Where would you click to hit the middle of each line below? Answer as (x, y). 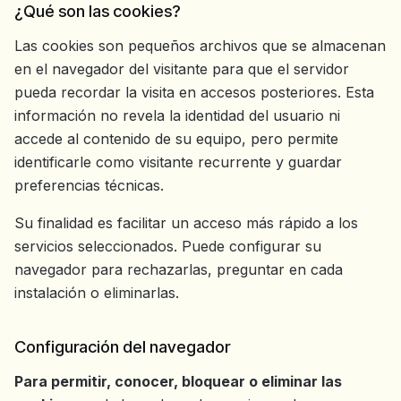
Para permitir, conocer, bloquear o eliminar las (178, 382)
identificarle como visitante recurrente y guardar (178, 162)
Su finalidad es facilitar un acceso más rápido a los (186, 222)
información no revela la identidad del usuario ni (177, 115)
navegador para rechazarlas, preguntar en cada (179, 269)
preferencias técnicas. (89, 185)
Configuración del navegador (122, 347)
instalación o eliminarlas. (97, 292)
